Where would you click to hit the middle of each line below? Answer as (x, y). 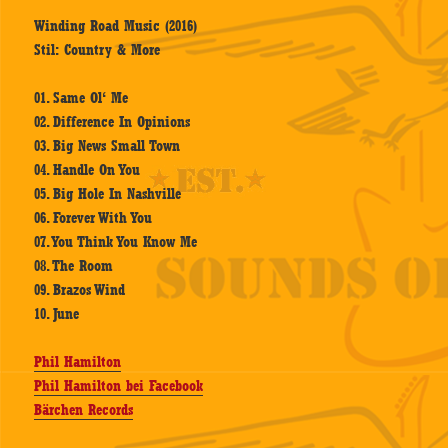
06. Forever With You (93, 218)
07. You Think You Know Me (116, 242)
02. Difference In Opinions (112, 122)
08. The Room (74, 266)
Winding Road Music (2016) (116, 26)
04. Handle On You (87, 170)
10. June (57, 314)
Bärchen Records (84, 410)
